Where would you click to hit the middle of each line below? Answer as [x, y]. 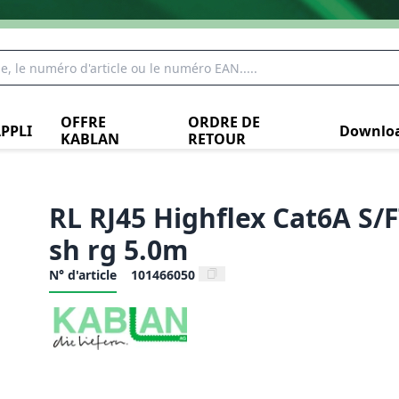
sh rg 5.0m [118, 250]
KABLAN [90, 139]
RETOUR [216, 139]
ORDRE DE [224, 122]
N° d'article [82, 275]
